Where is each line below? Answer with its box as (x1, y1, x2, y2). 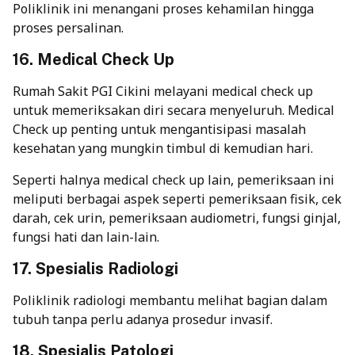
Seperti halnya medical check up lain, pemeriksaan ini (13, 171, 334, 189)
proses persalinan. (13, 19, 124, 37)
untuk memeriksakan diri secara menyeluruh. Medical (13, 101, 334, 120)
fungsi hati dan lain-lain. (13, 228, 159, 246)
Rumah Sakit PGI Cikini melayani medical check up (13, 82, 313, 101)
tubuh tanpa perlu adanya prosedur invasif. (13, 311, 273, 329)
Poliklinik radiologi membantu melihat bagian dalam (13, 292, 327, 310)
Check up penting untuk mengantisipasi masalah (13, 120, 306, 139)
